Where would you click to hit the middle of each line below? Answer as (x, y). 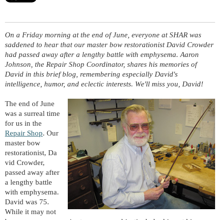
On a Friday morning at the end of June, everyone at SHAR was (103, 35)
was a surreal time (32, 114)
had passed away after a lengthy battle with (73, 55)
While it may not (30, 212)
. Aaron (188, 55)
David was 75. (27, 202)
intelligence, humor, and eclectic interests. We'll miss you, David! (105, 84)
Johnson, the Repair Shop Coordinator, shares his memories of (101, 65)
